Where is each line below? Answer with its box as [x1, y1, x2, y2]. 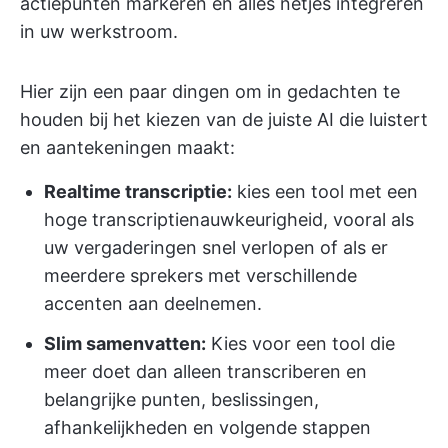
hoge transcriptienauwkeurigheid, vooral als [44, 209, 414, 230]
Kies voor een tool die [206, 333, 395, 354]
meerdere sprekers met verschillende [44, 265, 357, 286]
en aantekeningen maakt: [20, 137, 235, 158]
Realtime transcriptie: [44, 181, 232, 202]
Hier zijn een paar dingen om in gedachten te [20, 81, 400, 102]
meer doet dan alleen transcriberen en [44, 361, 367, 382]
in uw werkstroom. [20, 21, 178, 42]
